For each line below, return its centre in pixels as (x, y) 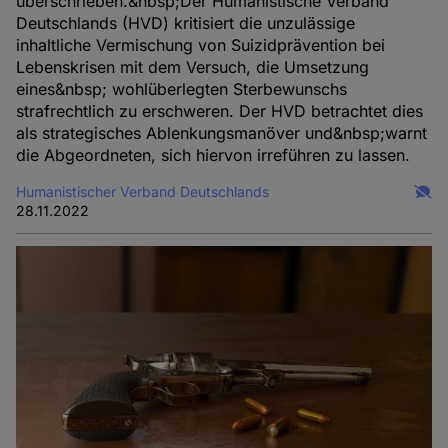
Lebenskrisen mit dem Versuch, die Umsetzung (193, 66)
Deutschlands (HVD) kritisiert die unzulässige (186, 22)
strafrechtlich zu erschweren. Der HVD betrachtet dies (220, 110)
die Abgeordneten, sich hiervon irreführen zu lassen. (213, 154)
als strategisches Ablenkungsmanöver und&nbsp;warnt (222, 132)
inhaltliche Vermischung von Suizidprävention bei (201, 44)
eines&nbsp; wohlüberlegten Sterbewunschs (182, 88)
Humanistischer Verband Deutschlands (143, 191)
